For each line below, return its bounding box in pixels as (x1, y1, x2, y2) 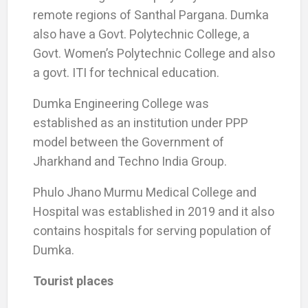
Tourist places (32, 273, 113, 288)
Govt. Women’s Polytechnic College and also (32, 45, 275, 60)
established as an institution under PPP (32, 115, 248, 130)
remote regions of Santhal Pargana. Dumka (32, 7, 269, 22)
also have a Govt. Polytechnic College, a (32, 26, 250, 41)
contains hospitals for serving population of (32, 223, 272, 238)
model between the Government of (32, 134, 224, 149)
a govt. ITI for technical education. (32, 65, 219, 80)
